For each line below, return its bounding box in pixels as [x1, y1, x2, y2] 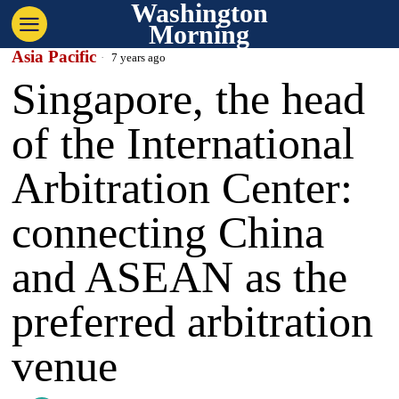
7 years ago [109, 51, 167, 64]
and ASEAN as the [12, 252, 348, 302]
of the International [12, 118, 355, 168]
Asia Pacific [12, 47, 97, 66]
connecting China [12, 208, 325, 257]
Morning [149, 20, 250, 49]
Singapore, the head [12, 74, 366, 124]
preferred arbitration [12, 297, 374, 346]
